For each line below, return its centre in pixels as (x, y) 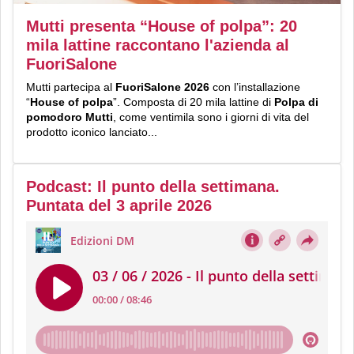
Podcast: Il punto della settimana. (153, 186)
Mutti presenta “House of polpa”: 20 (162, 26)
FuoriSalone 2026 (162, 87)
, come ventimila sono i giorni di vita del (211, 117)
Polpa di (296, 102)
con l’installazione (255, 87)
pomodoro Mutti (70, 117)
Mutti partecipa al (71, 87)
